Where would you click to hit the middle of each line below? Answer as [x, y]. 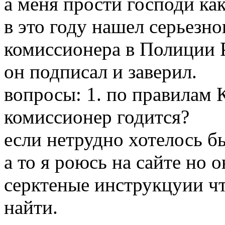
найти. [31, 207]
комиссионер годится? [97, 117]
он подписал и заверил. [100, 72]
